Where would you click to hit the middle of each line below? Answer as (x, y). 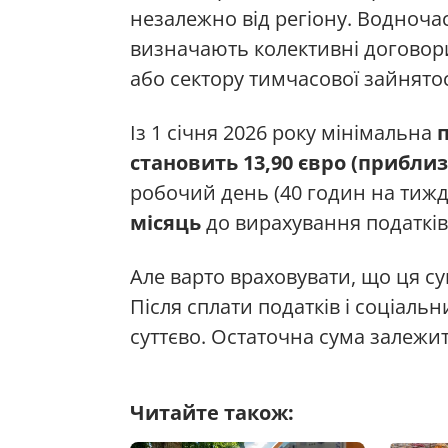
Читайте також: (212, 413)
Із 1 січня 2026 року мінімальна (283, 133)
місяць (165, 223)
